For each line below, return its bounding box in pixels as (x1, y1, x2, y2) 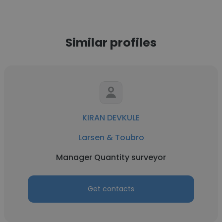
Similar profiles (65, 34, 157, 51)
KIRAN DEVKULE (82, 112, 140, 123)
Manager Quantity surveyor (56, 152, 166, 163)
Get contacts (88, 184, 134, 194)
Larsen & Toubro (78, 132, 144, 143)
